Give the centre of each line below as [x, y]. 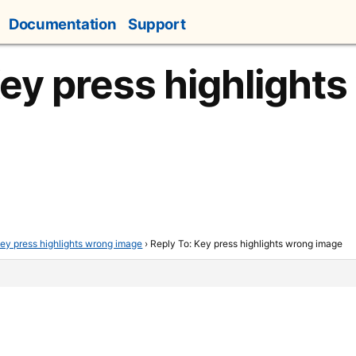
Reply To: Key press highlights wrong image [247, 244]
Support [157, 24]
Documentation [63, 24]
